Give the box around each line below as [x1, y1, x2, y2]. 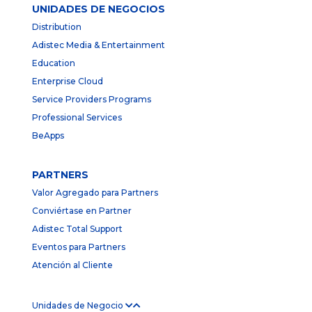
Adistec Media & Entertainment [32, 40, 165, 51]
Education [32, 58, 75, 69]
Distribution [32, 22, 81, 33]
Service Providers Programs [32, 94, 151, 105]
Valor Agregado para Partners [32, 187, 158, 198]
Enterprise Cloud [32, 76, 103, 87]
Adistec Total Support [32, 224, 123, 235]
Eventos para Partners [32, 242, 125, 253]
